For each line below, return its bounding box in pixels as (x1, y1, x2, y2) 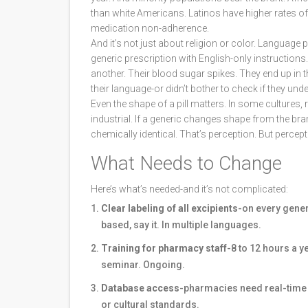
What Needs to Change (91, 152, 282, 175)
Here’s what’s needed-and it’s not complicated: (91, 184, 288, 195)
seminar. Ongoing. (101, 259, 185, 271)
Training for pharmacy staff (101, 243, 227, 254)
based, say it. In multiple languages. (101, 219, 261, 231)
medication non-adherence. (91, 23, 209, 34)
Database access (101, 283, 179, 294)
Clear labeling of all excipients (101, 203, 238, 214)
